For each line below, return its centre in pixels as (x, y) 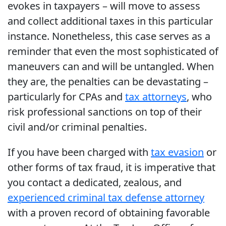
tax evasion (177, 152)
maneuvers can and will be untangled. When (111, 67)
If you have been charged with (79, 152)
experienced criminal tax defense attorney (106, 198)
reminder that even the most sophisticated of (113, 51)
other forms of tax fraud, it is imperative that (111, 167)
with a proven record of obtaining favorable (109, 213)
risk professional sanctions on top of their (105, 112)
